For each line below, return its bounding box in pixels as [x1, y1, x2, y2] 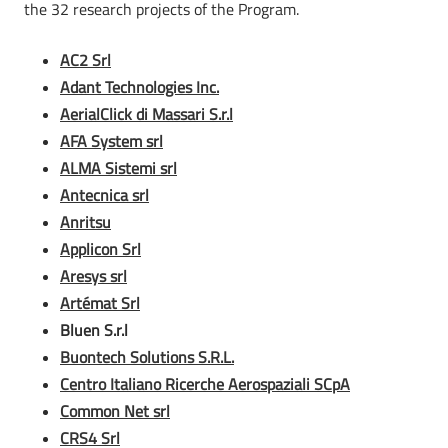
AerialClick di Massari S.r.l [60, 102, 233, 126]
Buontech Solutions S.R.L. [60, 345, 234, 369]
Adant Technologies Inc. [60, 75, 219, 99]
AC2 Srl [60, 48, 111, 72]
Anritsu [60, 210, 111, 234]
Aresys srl [60, 264, 127, 288]
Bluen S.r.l [60, 318, 128, 342]
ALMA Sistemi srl [60, 156, 177, 180]
